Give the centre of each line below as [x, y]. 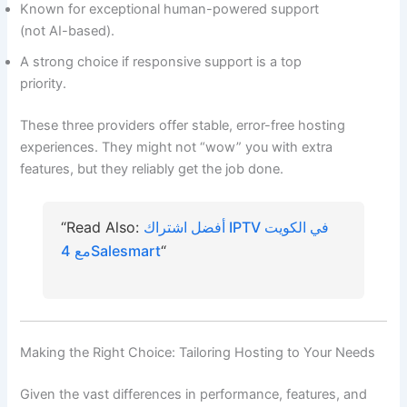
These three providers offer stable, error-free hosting [183, 125]
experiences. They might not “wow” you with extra [177, 147]
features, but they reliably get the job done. [152, 169]
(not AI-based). [68, 30]
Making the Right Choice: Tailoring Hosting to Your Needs [198, 353]
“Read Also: [102, 227]
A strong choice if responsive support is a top [161, 61]
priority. [44, 83]
